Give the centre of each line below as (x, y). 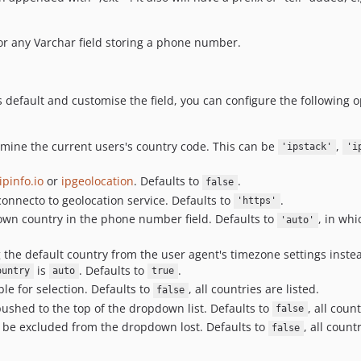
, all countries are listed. (254, 289)
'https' (257, 201)
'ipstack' (307, 147)
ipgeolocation (97, 181)
